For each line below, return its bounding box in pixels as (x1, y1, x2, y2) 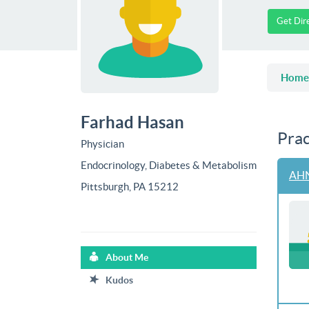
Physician (81, 137, 124, 150)
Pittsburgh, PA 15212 (81, 180, 179, 192)
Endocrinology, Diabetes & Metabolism (81, 159, 257, 171)
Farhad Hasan (81, 112, 184, 132)
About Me (99, 251, 148, 263)
